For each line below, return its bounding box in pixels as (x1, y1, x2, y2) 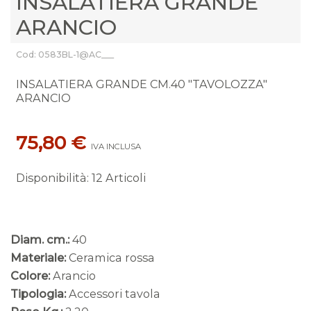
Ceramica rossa (69, 250, 155, 264)
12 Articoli (91, 170, 146, 185)
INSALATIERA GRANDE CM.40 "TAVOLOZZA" (15, 77, 267, 92)
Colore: (10, 268, 50, 283)
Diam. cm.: (10, 232, 69, 246)
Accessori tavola (69, 286, 160, 301)
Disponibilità (15, 170, 87, 185)
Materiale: (10, 250, 66, 264)
